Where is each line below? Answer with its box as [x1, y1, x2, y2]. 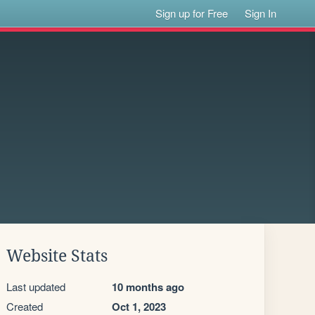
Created [6, 299, 43, 314]
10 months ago [112, 279, 184, 295]
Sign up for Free [155, 6, 229, 20]
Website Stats [6, 247, 108, 265]
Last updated [6, 279, 65, 294]
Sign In [245, 6, 277, 20]
